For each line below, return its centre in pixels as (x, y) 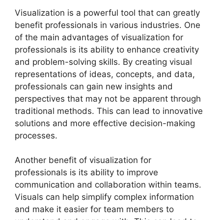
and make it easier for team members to (94, 209)
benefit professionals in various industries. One (108, 25)
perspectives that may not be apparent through (108, 98)
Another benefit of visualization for (83, 160)
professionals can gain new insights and (94, 86)
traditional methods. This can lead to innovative (109, 111)
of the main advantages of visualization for (99, 37)
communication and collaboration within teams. (108, 185)
